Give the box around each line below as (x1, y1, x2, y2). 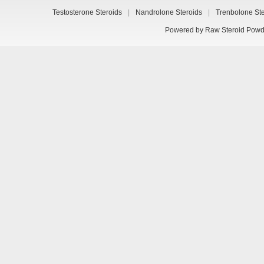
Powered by (165, 26, 205, 35)
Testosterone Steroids (52, 8, 123, 17)
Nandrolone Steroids (136, 8, 203, 17)
